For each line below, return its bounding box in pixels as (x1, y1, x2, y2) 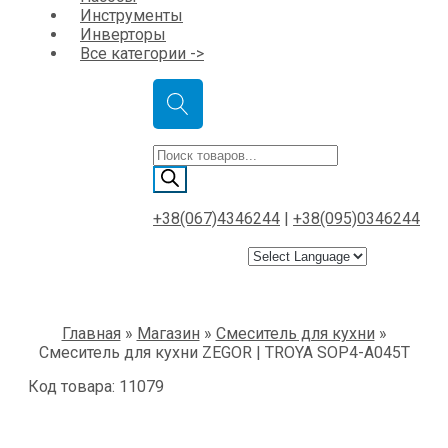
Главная (61, 324, 121, 344)
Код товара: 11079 (28, 377, 164, 397)
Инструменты (80, 6, 183, 26)
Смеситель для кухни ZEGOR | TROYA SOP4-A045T (38, 343, 410, 363)
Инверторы (80, 25, 166, 45)
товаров (152, 163, 214, 183)
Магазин (136, 324, 200, 344)
